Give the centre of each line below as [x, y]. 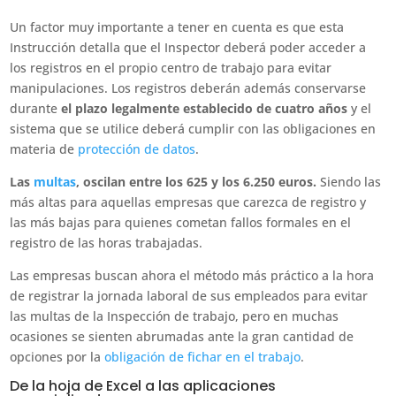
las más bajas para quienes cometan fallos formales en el [181, 222]
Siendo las [349, 182]
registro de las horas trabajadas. [107, 243]
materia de [44, 149]
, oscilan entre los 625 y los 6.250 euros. [197, 182]
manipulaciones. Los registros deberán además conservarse [188, 88]
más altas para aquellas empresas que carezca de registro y [188, 202]
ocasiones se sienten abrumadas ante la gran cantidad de [182, 336]
